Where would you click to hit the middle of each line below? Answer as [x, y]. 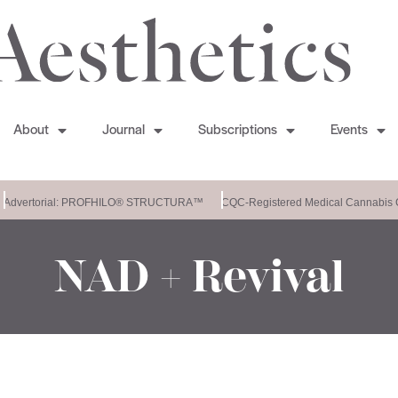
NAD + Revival [199, 277]
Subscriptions [237, 131]
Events [349, 131]
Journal [123, 131]
